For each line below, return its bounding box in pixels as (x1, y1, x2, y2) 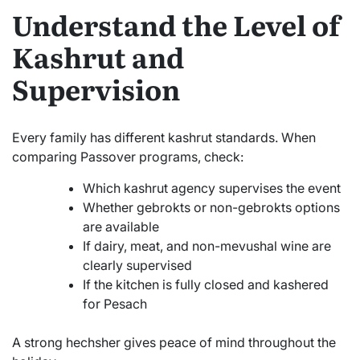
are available (83, 218, 159, 235)
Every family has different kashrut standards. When (12, 129, 316, 145)
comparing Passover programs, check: (12, 148, 243, 165)
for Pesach (83, 295, 147, 312)
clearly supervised (83, 256, 192, 273)
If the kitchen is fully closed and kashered (83, 276, 329, 292)
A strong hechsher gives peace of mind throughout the (12, 333, 336, 350)
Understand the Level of (12, 4, 340, 45)
